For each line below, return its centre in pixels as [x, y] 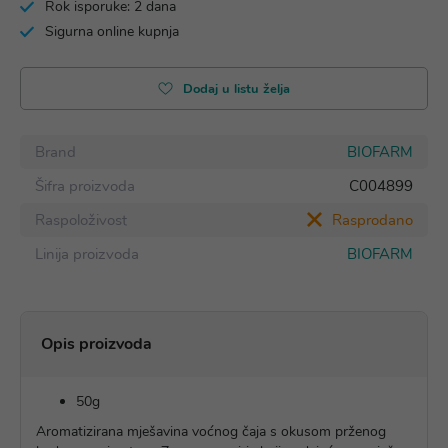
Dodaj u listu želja [236, 89]
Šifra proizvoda [85, 186]
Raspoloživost [81, 220]
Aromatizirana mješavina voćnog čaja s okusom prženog [211, 431]
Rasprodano [372, 220]
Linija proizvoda [87, 254]
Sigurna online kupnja [112, 31]
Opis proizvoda [96, 344]
